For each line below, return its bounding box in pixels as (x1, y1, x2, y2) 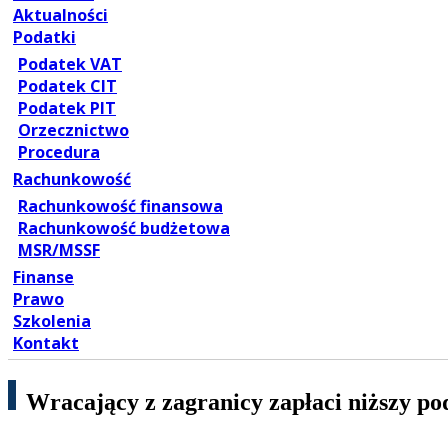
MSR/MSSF (18, 239, 100, 262)
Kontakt (13, 332, 79, 355)
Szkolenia (13, 310, 91, 333)
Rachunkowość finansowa (18, 195, 223, 218)
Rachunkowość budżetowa (18, 217, 230, 240)
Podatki (13, 26, 76, 49)
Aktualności (13, 4, 108, 27)
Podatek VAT (18, 53, 122, 76)
